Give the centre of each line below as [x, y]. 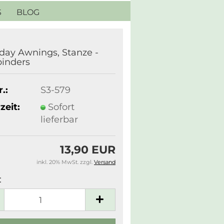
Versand [105, 162]
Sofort [61, 107]
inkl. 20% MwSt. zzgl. [65, 162]
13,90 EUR [88, 150]
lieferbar [59, 119]
